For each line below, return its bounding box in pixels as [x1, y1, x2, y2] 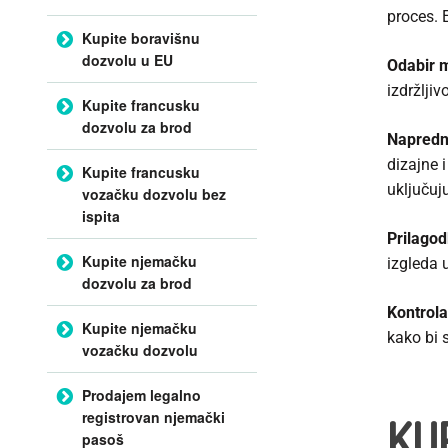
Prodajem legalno [82, 384, 201, 405]
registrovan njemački [82, 406, 225, 427]
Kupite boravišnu [82, 27, 200, 48]
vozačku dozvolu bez [82, 183, 226, 204]
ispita [82, 205, 120, 226]
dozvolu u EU [82, 49, 173, 70]
